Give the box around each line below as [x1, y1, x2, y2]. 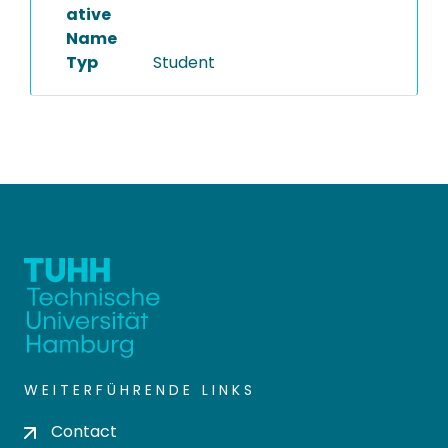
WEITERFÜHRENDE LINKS [24, 380, 256, 400]
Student [152, 51, 215, 74]
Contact [51, 420, 117, 443]
